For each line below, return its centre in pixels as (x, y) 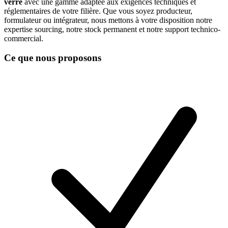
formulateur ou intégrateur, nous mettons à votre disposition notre (108, 20)
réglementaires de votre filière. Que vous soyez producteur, (98, 11)
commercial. (24, 38)
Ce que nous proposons (53, 58)
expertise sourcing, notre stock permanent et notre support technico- (112, 29)
